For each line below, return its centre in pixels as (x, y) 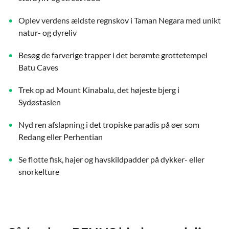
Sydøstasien (40, 102)
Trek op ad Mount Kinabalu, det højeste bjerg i (99, 89)
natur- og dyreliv (48, 32)
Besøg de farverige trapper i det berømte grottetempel (113, 55)
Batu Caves (38, 67)
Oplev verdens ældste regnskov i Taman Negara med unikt (120, 20)
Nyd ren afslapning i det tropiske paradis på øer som (109, 124)
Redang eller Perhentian (61, 136)
